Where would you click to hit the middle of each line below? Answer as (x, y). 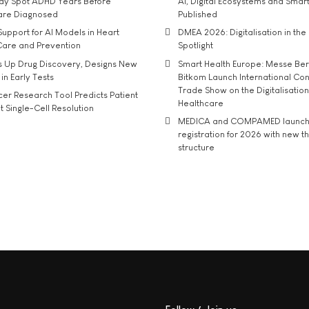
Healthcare (201, 103)
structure (196, 148)
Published (198, 14)
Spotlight (196, 46)
